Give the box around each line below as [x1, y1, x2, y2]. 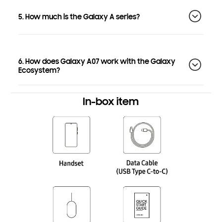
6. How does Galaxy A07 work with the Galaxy [18, 56, 175, 66]
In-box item [83, 95, 139, 108]
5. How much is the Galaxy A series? [18, 12, 140, 22]
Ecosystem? [18, 65, 60, 75]
